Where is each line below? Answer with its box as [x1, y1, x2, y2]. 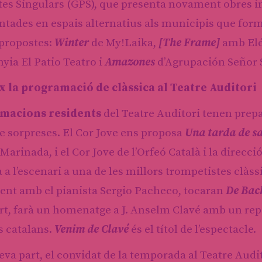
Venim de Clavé [54, 222, 129, 236]
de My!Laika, [89, 36, 158, 50]
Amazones [105, 55, 155, 69]
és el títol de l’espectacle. [129, 222, 256, 236]
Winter [54, 36, 89, 50]
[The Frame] [158, 36, 220, 50]
